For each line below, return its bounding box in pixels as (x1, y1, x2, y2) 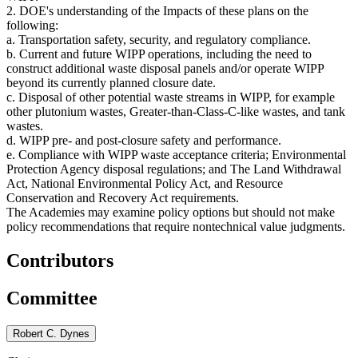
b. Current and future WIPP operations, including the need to (6, 46, 312, 61)
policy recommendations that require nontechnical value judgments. (6, 219, 345, 233)
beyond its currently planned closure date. (6, 75, 216, 89)
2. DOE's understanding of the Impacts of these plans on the (6, 3, 308, 18)
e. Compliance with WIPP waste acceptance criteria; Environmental (6, 147, 346, 161)
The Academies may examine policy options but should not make (6, 205, 335, 219)
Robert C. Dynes (13, 327, 89, 340)
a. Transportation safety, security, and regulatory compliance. (6, 32, 311, 46)
